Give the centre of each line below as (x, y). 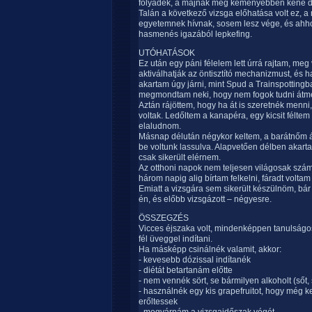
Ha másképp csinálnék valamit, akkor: (210, 249)
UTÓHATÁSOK (167, 53)
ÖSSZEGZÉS (164, 218)
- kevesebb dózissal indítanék (195, 260)
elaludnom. (160, 126)
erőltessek (158, 302)
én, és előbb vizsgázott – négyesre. (205, 199)
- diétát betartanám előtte (186, 270)
